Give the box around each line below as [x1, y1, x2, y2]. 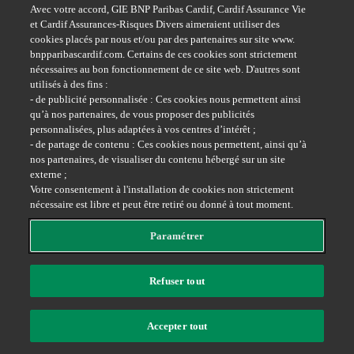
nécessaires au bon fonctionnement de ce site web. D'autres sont [30, 63, 301, 75]
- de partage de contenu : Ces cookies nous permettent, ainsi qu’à [30, 138, 307, 150]
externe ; [30, 168, 68, 180]
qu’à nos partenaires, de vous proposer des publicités [30, 108, 255, 120]
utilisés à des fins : [30, 78, 109, 90]
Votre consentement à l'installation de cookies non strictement [30, 183, 295, 195]
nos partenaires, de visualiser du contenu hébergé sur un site [30, 153, 286, 165]
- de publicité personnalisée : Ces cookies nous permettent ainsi [30, 93, 302, 105]
